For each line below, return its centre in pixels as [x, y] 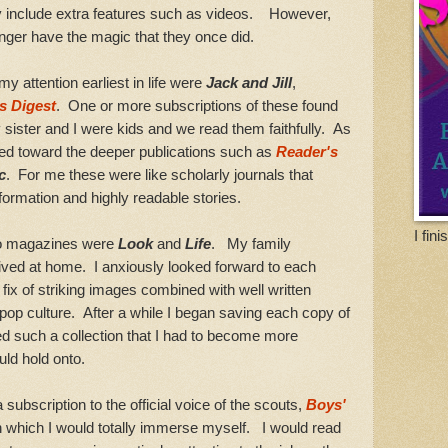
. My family [251, 244]
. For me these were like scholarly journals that [159, 175]
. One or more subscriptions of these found [197, 106]
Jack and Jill [249, 83]
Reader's [307, 152]
